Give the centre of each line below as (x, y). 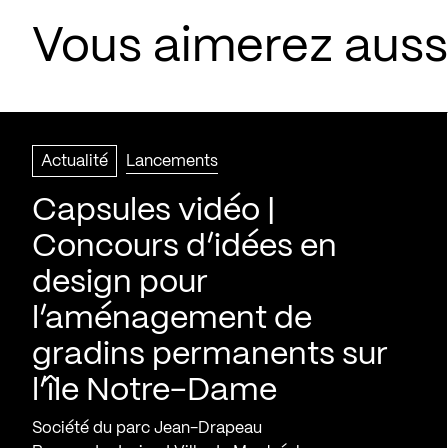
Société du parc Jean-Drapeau (147, 428)
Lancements (172, 161)
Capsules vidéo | (153, 211)
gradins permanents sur (210, 355)
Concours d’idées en (184, 247)
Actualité (74, 161)
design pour (120, 283)
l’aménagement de (172, 319)
